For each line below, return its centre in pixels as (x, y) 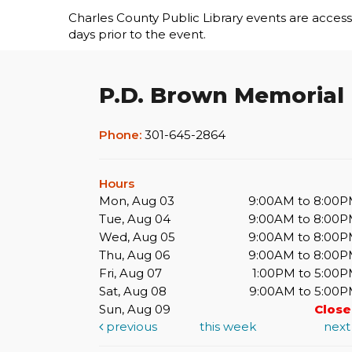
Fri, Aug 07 (130, 273)
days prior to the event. (137, 35)
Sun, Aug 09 (135, 310)
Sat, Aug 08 (133, 291)
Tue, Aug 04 (135, 219)
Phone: (122, 135)
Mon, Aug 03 (137, 201)
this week (228, 327)
